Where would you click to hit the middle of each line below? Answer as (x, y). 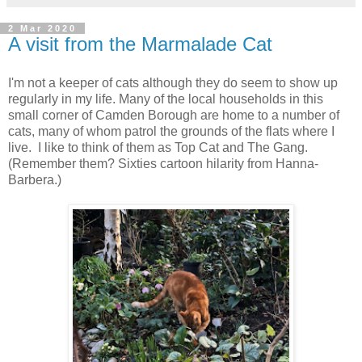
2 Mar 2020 (42, 29)
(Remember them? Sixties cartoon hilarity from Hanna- (163, 164)
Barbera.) (35, 180)
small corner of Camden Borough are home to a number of (174, 115)
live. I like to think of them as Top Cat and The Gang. (158, 147)
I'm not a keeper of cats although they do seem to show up (173, 83)
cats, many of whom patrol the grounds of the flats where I (171, 131)
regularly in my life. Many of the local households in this (166, 99)
